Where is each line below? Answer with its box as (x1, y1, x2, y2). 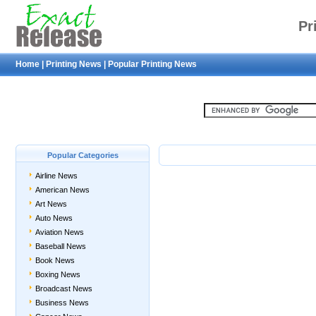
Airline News (35, 171, 78, 180)
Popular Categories (47, 151, 119, 159)
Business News (35, 298, 89, 307)
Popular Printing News (108, 59, 197, 69)
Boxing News (35, 270, 80, 279)
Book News (35, 256, 75, 265)
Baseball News (35, 242, 86, 250)
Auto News (35, 214, 73, 222)
